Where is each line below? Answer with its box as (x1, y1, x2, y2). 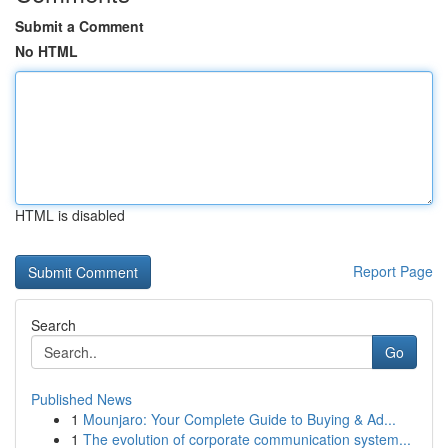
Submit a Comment (15, 16, 144, 36)
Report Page (353, 261, 433, 281)
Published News (31, 389, 132, 409)
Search (31, 315, 76, 335)
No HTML (15, 41, 78, 61)
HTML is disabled (15, 205, 125, 225)
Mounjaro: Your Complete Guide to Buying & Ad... (83, 409, 396, 429)
